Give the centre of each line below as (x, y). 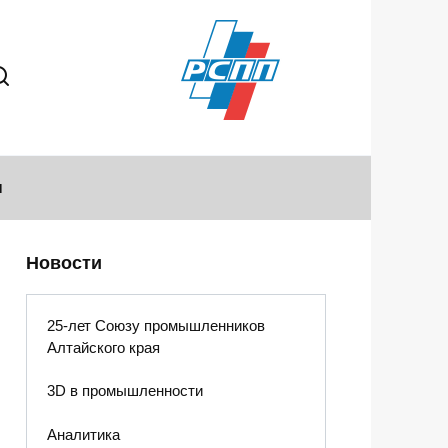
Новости (64, 263)
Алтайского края (103, 348)
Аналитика (83, 434)
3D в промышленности (124, 391)
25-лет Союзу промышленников (155, 326)
